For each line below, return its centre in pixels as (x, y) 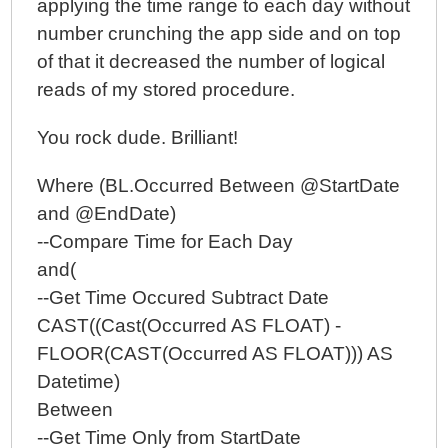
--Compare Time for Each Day (165, 241)
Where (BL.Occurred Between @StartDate (219, 185)
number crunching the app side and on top (219, 33)
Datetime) (79, 381)
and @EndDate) (107, 213)
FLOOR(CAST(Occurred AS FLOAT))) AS (215, 353)
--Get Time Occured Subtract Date (183, 297)
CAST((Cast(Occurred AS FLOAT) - (189, 325)
